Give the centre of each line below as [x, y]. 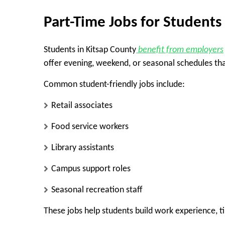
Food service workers [90, 127]
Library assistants [83, 148]
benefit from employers [180, 50]
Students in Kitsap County [90, 50]
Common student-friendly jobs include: [114, 84]
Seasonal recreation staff [97, 190]
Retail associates [82, 105]
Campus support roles [91, 169]
